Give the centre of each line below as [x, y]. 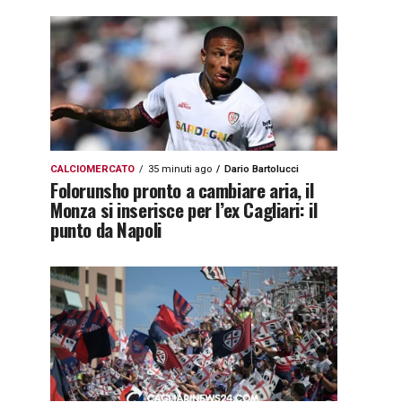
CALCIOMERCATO [92, 169]
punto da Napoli [106, 229]
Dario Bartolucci [262, 169]
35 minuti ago [180, 169]
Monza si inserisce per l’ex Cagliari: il [184, 210]
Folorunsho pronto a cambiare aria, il [182, 190]
